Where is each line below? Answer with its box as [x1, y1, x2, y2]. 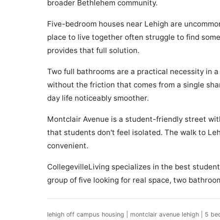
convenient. [47, 141, 88, 151]
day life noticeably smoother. [47, 93, 149, 103]
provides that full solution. [47, 46, 139, 55]
